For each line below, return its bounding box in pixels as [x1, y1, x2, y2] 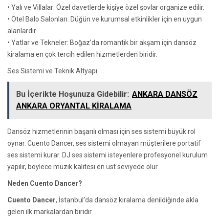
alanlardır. [7, 26, 37, 35]
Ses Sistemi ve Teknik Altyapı [7, 66, 97, 75]
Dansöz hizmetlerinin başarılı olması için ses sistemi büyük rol [7, 127, 196, 135]
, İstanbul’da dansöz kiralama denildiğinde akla [56, 196, 198, 204]
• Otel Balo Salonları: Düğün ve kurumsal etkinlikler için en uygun [7, 15, 202, 23]
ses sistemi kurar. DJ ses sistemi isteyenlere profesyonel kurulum [7, 151, 208, 159]
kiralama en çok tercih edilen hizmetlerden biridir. [7, 50, 157, 58]
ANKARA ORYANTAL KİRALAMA [16, 101, 131, 110]
